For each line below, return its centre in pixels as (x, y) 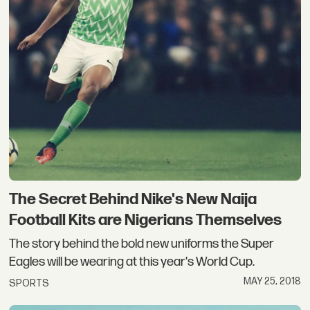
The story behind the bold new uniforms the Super (142, 244)
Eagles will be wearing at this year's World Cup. (132, 262)
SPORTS (29, 284)
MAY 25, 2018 (272, 282)
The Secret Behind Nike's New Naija (133, 200)
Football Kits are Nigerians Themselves (146, 220)
